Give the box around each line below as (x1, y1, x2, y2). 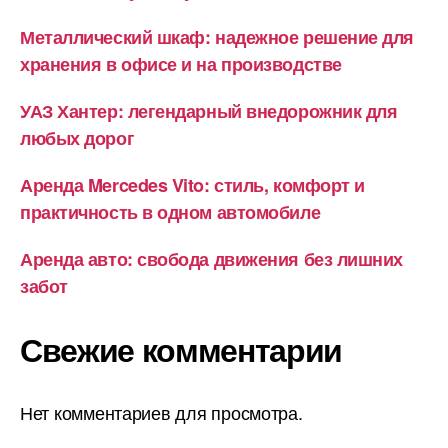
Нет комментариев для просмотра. (20, 399, 303, 426)
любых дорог (20, 125, 135, 152)
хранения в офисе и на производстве (20, 51, 342, 78)
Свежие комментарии (20, 326, 343, 373)
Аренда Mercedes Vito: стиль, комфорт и (20, 172, 365, 199)
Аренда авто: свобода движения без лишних (20, 246, 403, 273)
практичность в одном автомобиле (20, 199, 321, 226)
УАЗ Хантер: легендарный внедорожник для (20, 98, 398, 125)
